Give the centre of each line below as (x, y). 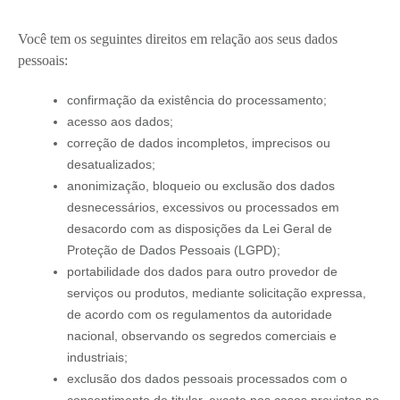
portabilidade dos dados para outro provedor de (202, 271)
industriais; (97, 357)
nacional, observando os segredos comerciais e (202, 335)
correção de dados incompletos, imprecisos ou (199, 142)
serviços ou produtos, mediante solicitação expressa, (217, 292)
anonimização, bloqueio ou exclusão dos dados (201, 185)
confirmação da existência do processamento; (197, 100)
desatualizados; (111, 164)
